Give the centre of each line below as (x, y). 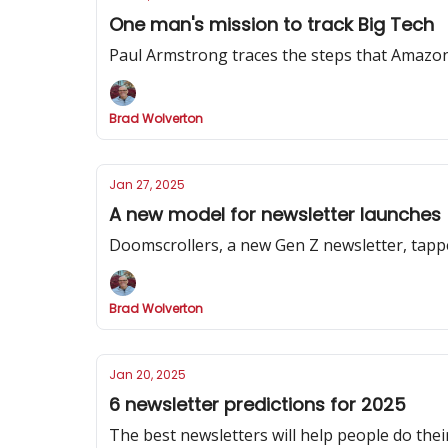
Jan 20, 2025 (147, 374)
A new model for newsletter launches (275, 214)
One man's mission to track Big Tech (271, 24)
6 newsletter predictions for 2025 (257, 404)
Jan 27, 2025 (147, 184)
